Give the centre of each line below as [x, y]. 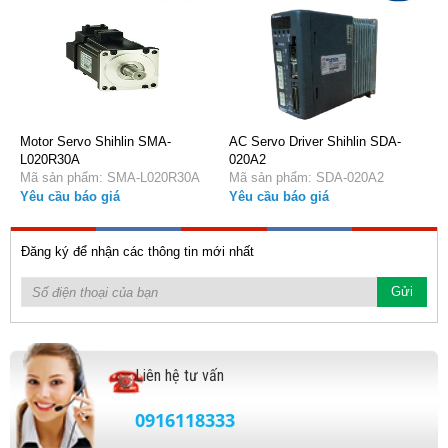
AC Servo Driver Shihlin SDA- [315, 141]
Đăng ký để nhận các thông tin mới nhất [137, 251]
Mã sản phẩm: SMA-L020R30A [133, 177]
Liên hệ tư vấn [179, 375]
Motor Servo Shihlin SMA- [95, 141]
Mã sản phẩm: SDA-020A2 [330, 177]
